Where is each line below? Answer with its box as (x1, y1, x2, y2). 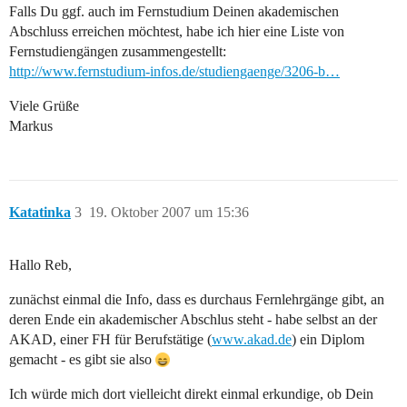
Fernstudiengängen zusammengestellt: (9, 44, 226, 60)
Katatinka (9, 204, 71, 221)
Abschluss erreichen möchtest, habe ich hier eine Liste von (9, 24, 344, 40)
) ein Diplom (292, 332, 364, 348)
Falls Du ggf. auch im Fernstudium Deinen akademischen (9, 4, 339, 20)
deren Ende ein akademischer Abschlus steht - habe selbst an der (9, 312, 377, 328)
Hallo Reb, (9, 257, 72, 273)
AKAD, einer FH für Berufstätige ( (9, 332, 212, 348)
